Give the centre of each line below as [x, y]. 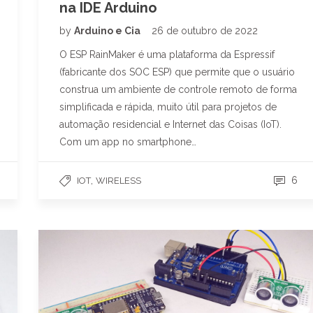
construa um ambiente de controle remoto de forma [178, 89]
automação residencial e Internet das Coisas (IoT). [170, 124]
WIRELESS [118, 180]
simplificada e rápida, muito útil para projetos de [168, 107]
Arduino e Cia [108, 30]
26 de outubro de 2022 [205, 30]
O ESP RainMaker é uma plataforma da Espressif [167, 54]
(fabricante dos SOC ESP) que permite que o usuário [177, 72]
